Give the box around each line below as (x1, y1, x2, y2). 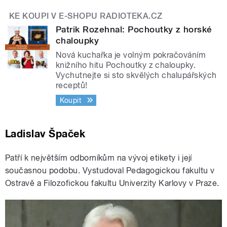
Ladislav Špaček (5, 127, 86, 140)
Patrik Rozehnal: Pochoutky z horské (56, 24, 212, 34)
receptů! (56, 80, 88, 90)
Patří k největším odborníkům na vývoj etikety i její (5, 153, 192, 163)
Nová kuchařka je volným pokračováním (56, 50, 206, 60)
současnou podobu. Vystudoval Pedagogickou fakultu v (5, 165, 215, 175)
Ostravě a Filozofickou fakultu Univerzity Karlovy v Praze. (5, 178, 219, 188)
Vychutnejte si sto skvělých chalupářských (56, 70, 217, 80)
